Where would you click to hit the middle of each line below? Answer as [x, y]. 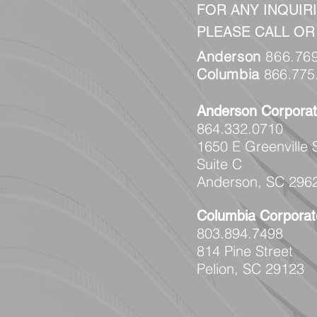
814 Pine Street [245, 251]
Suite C [219, 164]
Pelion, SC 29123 [250, 269]
